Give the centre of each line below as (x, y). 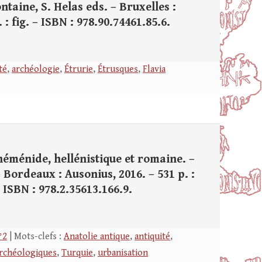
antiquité (152, 237)
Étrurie (79, 69)
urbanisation (123, 253)
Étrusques (118, 69)
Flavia (154, 69)
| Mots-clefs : (35, 237)
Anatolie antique (97, 237)
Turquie (77, 253)
